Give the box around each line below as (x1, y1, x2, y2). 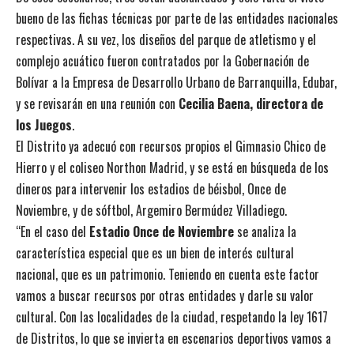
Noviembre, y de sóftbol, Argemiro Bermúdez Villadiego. (16, 200, 287, 220)
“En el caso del (16, 221, 89, 241)
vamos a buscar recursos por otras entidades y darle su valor (16, 285, 314, 305)
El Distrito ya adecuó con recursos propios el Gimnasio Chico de (16, 136, 326, 156)
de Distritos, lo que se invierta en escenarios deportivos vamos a (16, 328, 331, 348)
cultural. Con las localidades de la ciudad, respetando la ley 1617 (16, 307, 328, 326)
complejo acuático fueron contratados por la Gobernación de (16, 51, 309, 70)
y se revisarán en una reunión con (16, 93, 179, 113)
